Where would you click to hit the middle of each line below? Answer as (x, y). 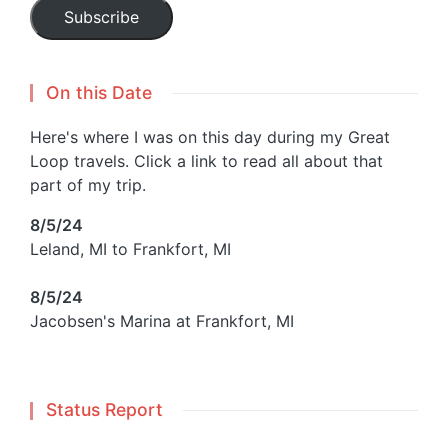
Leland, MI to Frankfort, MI (130, 249)
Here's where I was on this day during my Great (210, 137)
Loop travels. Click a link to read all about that (206, 161)
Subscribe (101, 17)
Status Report (104, 410)
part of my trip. (88, 185)
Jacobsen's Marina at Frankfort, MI (162, 321)
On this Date (99, 92)
